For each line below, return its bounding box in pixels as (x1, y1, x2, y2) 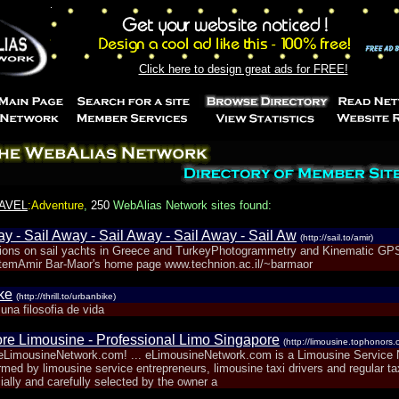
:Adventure (28, 199, 84, 212)
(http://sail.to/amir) (300, 232, 373, 242)
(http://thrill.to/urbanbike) (16, 291, 116, 301)
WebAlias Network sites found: (110, 199, 272, 212)
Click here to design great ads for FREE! (138, 62, 348, 76)
